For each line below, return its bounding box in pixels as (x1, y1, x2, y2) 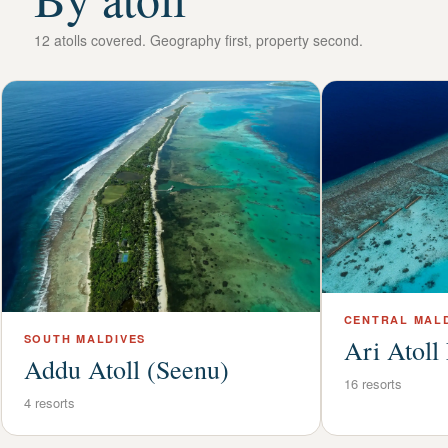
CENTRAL (343, 312, 409, 327)
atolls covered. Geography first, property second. (49, 29, 363, 50)
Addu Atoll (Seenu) (23, 351, 229, 386)
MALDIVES (71, 330, 147, 346)
